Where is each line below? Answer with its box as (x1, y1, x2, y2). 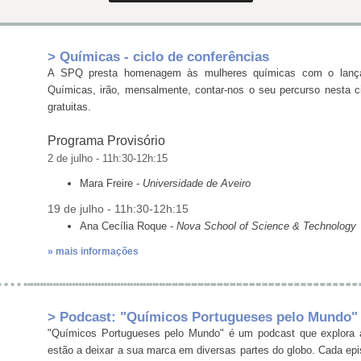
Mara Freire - (80, 177, 143, 190)
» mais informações (48, 246, 139, 258)
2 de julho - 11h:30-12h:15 (48, 152, 168, 165)
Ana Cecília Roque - (80, 220, 176, 233)
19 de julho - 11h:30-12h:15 (48, 202, 189, 216)
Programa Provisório (48, 134, 165, 148)
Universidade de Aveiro (143, 177, 251, 190)
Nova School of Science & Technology (176, 220, 356, 233)
